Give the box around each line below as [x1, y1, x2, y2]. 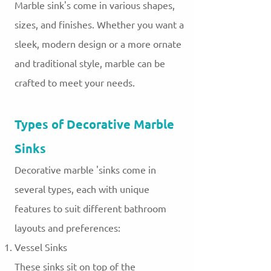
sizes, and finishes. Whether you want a [15, 16, 184, 34]
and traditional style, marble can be [15, 55, 165, 73]
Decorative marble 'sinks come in [15, 162, 156, 179]
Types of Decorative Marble [15, 117, 174, 132]
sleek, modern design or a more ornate [15, 36, 181, 53]
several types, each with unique [15, 181, 149, 198]
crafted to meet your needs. [15, 74, 135, 92]
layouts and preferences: [15, 220, 120, 237]
